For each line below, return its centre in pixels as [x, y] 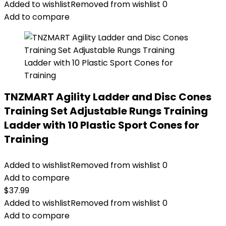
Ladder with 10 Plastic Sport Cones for [102, 125]
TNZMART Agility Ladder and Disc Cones [108, 97]
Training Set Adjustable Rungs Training [106, 111]
